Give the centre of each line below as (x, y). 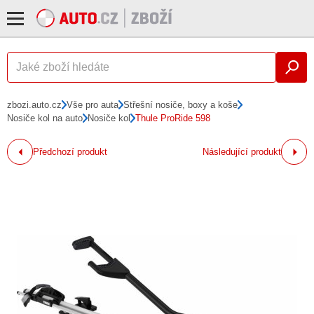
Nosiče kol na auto (45, 118)
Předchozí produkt (70, 152)
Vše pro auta (93, 105)
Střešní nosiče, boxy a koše (181, 105)
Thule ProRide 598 (173, 118)
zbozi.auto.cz (34, 105)
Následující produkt (241, 152)
